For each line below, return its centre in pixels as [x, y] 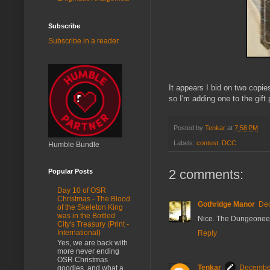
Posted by [189, 128]
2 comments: [206, 174]
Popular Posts [71, 171]
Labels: [185, 143]
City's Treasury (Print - [93, 224]
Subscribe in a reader [83, 41]
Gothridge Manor [226, 204]
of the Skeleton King [90, 208]
